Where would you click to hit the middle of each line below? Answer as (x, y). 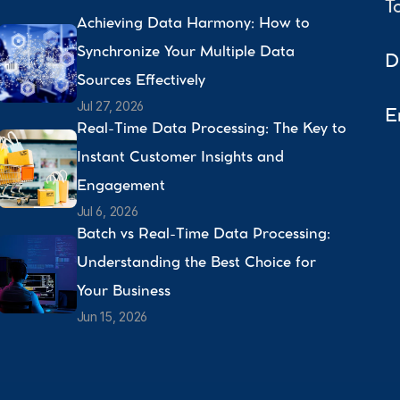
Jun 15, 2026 (112, 316)
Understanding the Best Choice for (196, 263)
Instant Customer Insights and (180, 158)
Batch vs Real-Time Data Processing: (203, 235)
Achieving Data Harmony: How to (193, 24)
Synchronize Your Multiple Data (185, 53)
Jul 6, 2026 (107, 211)
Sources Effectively (143, 81)
